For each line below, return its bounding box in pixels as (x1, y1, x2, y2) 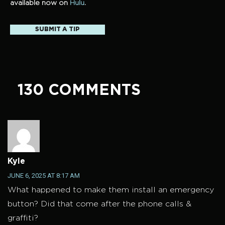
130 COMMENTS (18, 84, 141, 98)
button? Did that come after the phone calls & (8, 200, 191, 208)
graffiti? (8, 214, 38, 222)
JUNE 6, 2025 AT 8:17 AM (8, 172, 80, 180)
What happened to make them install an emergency (8, 186, 214, 194)
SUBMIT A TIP (35, 27, 80, 33)
